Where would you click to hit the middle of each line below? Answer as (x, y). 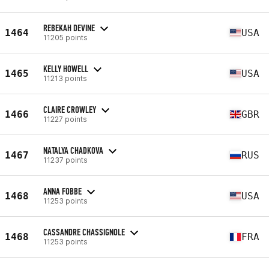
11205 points (65, 37)
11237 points (65, 160)
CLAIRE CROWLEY (70, 109)
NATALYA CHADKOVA (73, 150)
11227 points (65, 119)
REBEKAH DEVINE (69, 28)
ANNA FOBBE (62, 191)
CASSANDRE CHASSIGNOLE (84, 232)
